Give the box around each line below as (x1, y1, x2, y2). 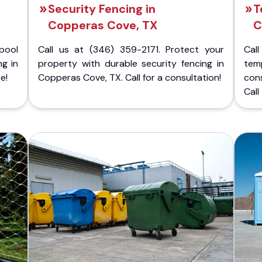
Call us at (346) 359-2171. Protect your (38, 43, 224, 56)
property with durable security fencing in (38, 57, 224, 70)
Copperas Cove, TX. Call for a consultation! (38, 71, 221, 84)
